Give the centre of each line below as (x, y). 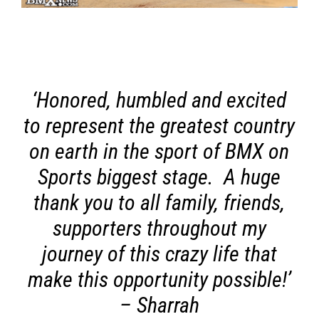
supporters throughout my (159, 228)
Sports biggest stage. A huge (159, 177)
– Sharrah (159, 305)
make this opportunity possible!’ (159, 279)
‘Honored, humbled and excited (159, 100)
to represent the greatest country (159, 125)
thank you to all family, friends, (159, 202)
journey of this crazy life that (159, 253)
